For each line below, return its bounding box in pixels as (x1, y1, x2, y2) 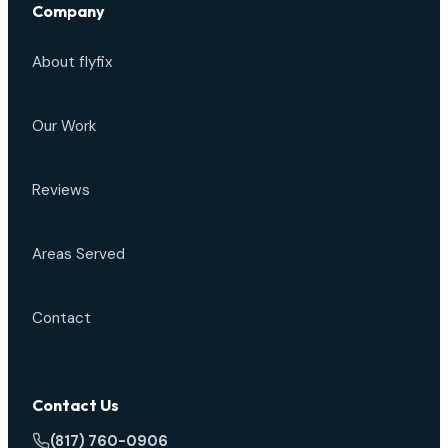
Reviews (32, 179, 90, 200)
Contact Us (32, 394, 119, 415)
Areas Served (32, 243, 125, 264)
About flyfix (32, 51, 113, 72)
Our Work (32, 115, 96, 136)
